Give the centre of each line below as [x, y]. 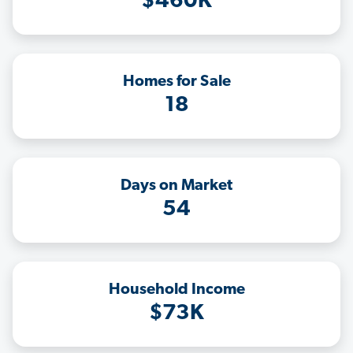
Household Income [176, 290]
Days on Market [176, 186]
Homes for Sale [176, 82]
